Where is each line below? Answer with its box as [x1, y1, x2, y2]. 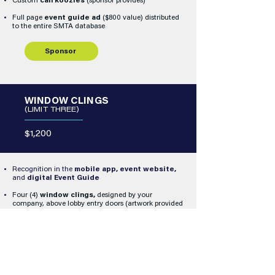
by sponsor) [12, 209, 49, 216]
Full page [12, 14, 44, 21]
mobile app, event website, [74, 166, 176, 173]
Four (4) [12, 192, 40, 199]
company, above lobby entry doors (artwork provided [12, 200, 183, 207]
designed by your [95, 192, 152, 199]
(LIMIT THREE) [25, 106, 80, 114]
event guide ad [44, 14, 101, 21]
